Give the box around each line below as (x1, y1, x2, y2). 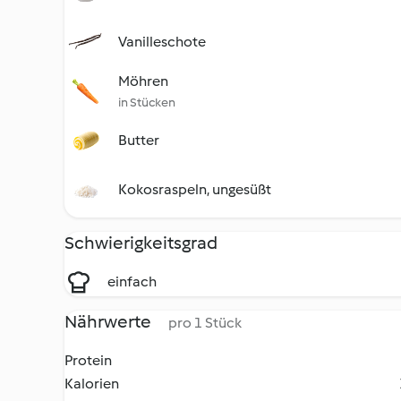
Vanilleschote (118, 33, 206, 50)
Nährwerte (64, 311, 154, 332)
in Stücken (118, 95, 175, 110)
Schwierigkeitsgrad (64, 232, 218, 253)
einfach (107, 273, 157, 290)
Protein (64, 352, 112, 369)
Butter (118, 132, 159, 149)
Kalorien (64, 375, 119, 392)
